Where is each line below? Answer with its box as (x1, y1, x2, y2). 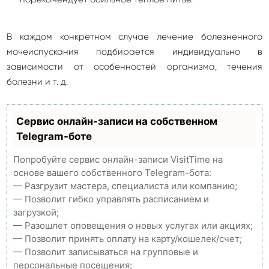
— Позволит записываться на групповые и (13, 246, 198, 258)
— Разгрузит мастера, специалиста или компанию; (13, 180, 237, 192)
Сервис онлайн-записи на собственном (16, 115, 217, 127)
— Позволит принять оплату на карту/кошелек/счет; (13, 233, 242, 244)
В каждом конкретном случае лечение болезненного (7, 31, 262, 42)
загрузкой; (13, 207, 59, 218)
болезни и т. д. (7, 76, 68, 87)
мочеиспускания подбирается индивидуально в (7, 46, 262, 57)
